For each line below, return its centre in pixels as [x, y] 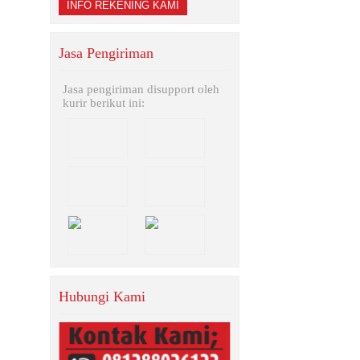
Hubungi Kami [102, 297]
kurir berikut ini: [104, 103]
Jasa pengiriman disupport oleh [141, 89]
